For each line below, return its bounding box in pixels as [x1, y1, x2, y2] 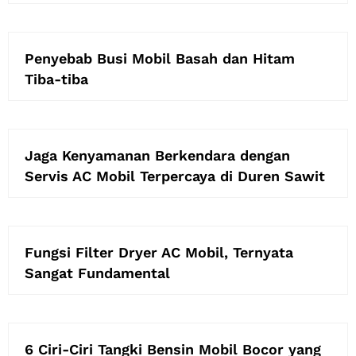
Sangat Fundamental [25, 264, 170, 281]
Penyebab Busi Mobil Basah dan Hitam [25, 49, 295, 67]
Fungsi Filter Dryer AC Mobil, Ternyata [25, 243, 293, 261]
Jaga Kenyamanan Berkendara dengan [25, 146, 290, 164]
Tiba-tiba [25, 70, 88, 87]
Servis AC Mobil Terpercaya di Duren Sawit [25, 167, 325, 184]
